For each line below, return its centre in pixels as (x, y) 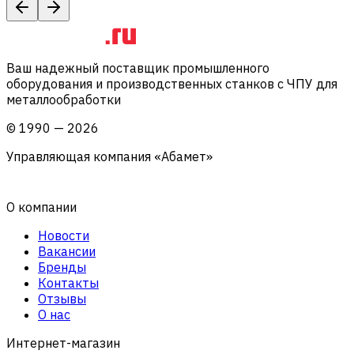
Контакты (68, 282)
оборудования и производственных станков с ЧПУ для (172, 83)
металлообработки (64, 99)
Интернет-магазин (63, 343)
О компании (41, 207)
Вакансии (67, 251)
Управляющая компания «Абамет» (109, 156)
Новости (64, 235)
